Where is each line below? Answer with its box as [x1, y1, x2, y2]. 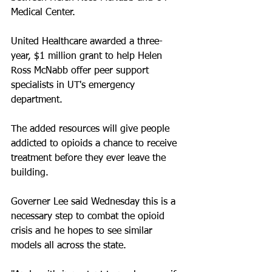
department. [11, 95, 63, 105]
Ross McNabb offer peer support [11, 66, 152, 76]
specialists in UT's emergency [11, 81, 138, 90]
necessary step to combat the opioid [11, 212, 168, 222]
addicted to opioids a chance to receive [11, 139, 180, 149]
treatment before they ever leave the [11, 154, 169, 163]
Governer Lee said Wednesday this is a [11, 197, 178, 207]
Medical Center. [11, 8, 78, 18]
